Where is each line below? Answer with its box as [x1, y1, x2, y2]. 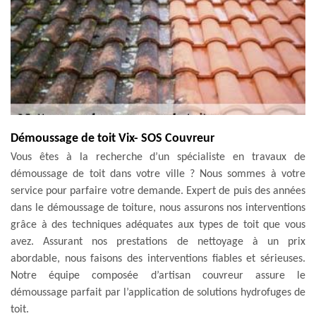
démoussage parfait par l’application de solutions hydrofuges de [11, 286, 305, 298]
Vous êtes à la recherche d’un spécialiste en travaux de [11, 151, 305, 163]
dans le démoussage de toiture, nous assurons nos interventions [11, 202, 305, 214]
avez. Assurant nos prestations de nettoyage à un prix [11, 236, 305, 248]
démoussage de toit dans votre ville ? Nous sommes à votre [11, 168, 305, 180]
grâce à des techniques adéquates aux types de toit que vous [11, 219, 305, 231]
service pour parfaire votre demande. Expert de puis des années [11, 185, 305, 197]
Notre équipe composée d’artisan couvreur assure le [11, 269, 305, 281]
